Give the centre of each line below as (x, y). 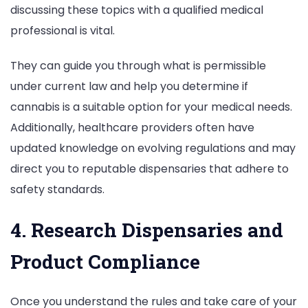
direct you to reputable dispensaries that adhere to (150, 168)
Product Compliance (105, 262)
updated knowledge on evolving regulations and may (153, 148)
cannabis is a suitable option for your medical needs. (151, 107)
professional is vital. (63, 30)
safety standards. (57, 189)
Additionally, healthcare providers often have (132, 127)
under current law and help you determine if (129, 86)
